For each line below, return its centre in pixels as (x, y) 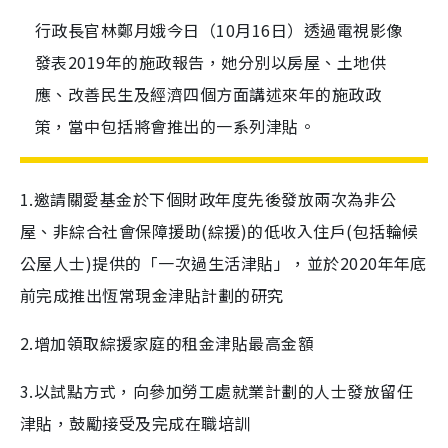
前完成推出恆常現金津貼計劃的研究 (152, 295)
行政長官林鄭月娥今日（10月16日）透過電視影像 (219, 30)
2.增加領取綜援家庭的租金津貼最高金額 (167, 343)
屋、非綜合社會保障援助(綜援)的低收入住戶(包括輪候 (219, 231)
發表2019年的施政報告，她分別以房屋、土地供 (211, 62)
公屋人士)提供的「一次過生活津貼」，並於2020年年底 (223, 263)
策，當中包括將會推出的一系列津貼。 (175, 126)
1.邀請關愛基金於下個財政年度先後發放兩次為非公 (208, 199)
